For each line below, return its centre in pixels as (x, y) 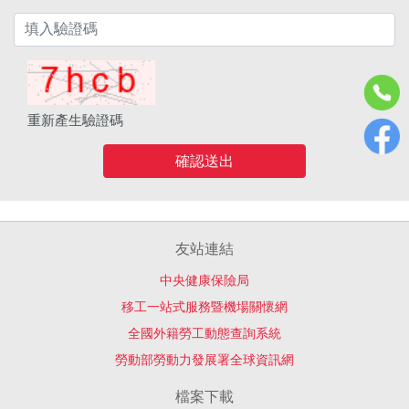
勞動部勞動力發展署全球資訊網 (204, 360)
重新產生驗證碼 (75, 121)
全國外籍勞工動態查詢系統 (204, 334)
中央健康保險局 (204, 281)
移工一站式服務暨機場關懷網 (204, 307)
